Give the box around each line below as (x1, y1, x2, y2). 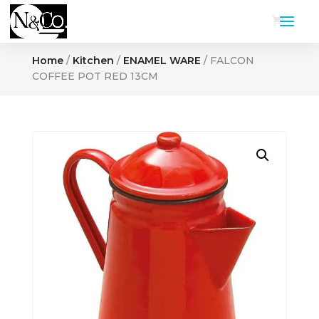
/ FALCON (200, 54, 254, 67)
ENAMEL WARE (122, 54, 201, 67)
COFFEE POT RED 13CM (31, 70, 158, 83)
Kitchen (72, 54, 114, 67)
